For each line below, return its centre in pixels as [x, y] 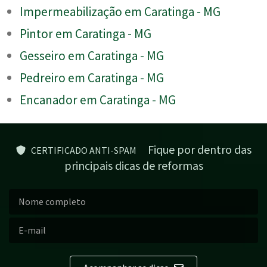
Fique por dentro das [195, 149]
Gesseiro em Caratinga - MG [92, 55]
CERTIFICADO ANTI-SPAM [82, 150]
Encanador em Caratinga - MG [98, 100]
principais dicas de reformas [133, 165]
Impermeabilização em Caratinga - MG [120, 11]
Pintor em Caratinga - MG [86, 33]
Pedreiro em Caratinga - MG [92, 77]
